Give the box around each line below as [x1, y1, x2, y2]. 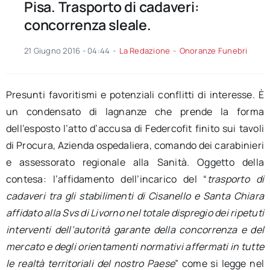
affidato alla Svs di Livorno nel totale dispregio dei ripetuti [5, 206, 265, 220]
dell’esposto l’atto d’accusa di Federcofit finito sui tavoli [5, 122, 265, 136]
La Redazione [119, 45, 171, 57]
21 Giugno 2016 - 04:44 [24, 45, 110, 57]
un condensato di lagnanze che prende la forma [5, 105, 265, 119]
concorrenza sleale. [24, 15, 151, 35]
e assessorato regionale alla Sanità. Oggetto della [5, 155, 265, 169]
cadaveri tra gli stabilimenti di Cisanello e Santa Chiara [5, 189, 265, 203]
